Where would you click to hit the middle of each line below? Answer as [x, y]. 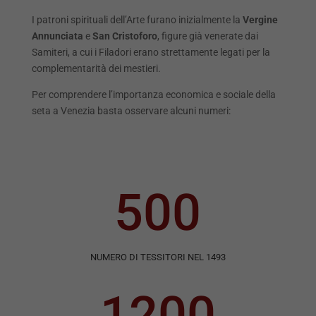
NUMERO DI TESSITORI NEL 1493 [158, 257]
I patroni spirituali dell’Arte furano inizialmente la [137, 19]
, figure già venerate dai [207, 36]
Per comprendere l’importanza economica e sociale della [153, 94]
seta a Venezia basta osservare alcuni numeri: [131, 110]
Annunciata [58, 36]
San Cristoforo [123, 36]
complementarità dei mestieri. [96, 68]
